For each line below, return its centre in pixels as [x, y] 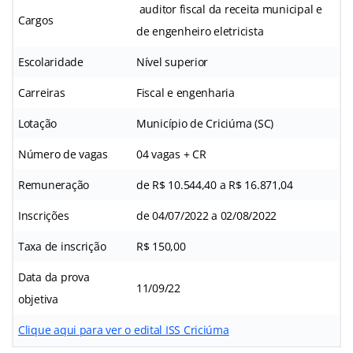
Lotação [38, 123]
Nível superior [173, 61]
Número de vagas [63, 154]
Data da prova [54, 277]
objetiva [38, 299]
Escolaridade [51, 61]
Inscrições [44, 215]
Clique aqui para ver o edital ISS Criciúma [124, 329]
